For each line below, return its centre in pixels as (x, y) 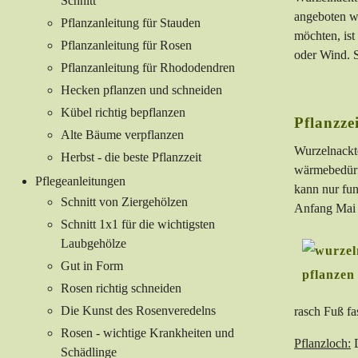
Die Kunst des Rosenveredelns (138, 311)
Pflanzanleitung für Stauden (131, 23)
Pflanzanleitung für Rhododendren (148, 68)
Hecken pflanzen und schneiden (141, 90)
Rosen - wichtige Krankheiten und (147, 333)
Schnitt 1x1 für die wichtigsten (138, 225)
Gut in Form (92, 266)
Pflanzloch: (322, 344)
